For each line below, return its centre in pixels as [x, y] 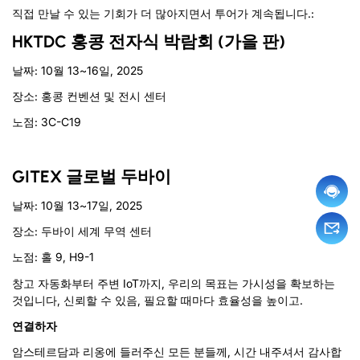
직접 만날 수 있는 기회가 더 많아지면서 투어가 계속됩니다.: [163, 13]
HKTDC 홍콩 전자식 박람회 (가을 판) [149, 41]
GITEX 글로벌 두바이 [92, 176]
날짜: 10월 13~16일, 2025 [78, 71]
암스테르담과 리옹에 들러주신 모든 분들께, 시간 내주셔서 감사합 [177, 351]
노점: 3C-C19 [47, 122]
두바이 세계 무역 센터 [96, 231]
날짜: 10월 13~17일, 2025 [77, 206]
